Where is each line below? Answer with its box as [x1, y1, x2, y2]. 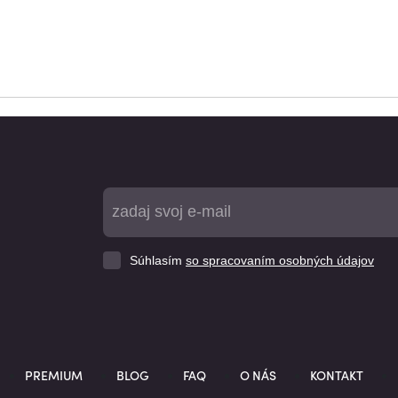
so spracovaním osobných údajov [186, 253, 374, 267]
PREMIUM [25, 366, 83, 384]
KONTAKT [310, 366, 363, 384]
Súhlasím [130, 253, 186, 267]
